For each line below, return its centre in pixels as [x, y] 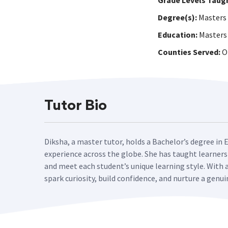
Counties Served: [189, 52]
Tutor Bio [76, 106]
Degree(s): [177, 17]
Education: [178, 35]
